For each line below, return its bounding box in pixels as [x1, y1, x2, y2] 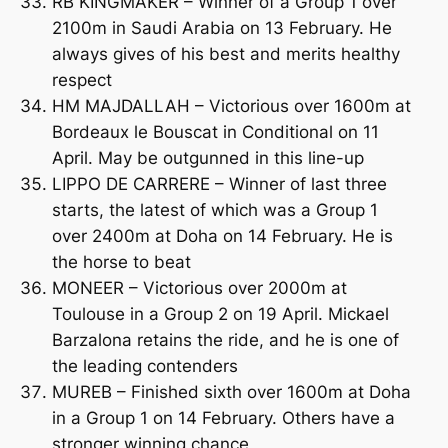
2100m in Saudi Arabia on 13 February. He [51, 17, 392, 38]
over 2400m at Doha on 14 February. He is [51, 225, 393, 246]
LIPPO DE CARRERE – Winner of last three [51, 173, 387, 194]
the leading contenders [51, 355, 238, 376]
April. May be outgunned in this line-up [51, 147, 364, 168]
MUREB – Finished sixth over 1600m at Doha [51, 381, 411, 402]
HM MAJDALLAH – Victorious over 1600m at [51, 95, 411, 116]
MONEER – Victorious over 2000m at [51, 277, 347, 298]
